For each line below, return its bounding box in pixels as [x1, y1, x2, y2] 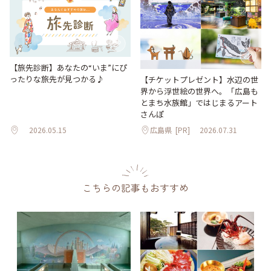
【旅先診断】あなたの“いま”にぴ [10, 61, 127, 73]
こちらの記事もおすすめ [82, 180, 189, 195]
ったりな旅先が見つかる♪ [10, 73, 104, 85]
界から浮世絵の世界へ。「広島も [140, 85, 258, 97]
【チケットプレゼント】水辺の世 [140, 74, 258, 86]
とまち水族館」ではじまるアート [140, 97, 258, 109]
